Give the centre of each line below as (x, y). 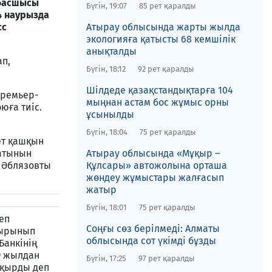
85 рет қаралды (167, 6)
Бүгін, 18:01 (106, 207)
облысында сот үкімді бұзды (151, 241)
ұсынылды (110, 114)
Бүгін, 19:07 (106, 6)
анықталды (111, 51)
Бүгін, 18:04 (107, 132)
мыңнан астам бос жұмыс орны (157, 102)
